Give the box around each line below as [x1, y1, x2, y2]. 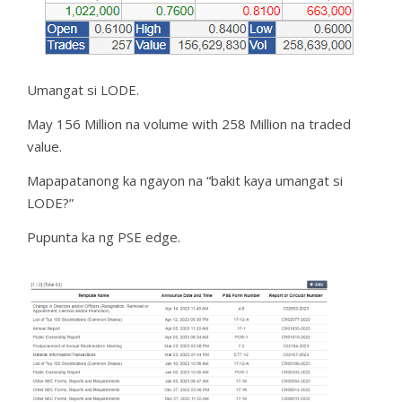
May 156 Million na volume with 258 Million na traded [27, 115, 351, 133]
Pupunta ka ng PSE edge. [27, 228, 180, 246]
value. [27, 137, 62, 155]
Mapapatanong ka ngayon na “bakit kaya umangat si [27, 171, 343, 189]
